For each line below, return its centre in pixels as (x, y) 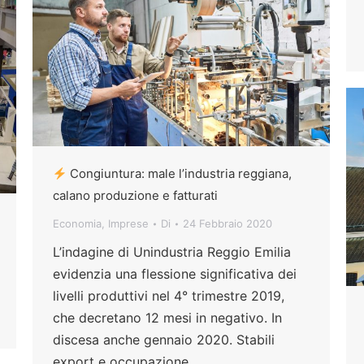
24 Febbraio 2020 (227, 224)
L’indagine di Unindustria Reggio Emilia (172, 252)
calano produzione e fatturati (135, 196)
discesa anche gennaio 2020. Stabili (164, 340)
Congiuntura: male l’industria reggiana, (180, 174)
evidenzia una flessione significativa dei (175, 274)
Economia (77, 224)
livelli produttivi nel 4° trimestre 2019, (169, 296)
